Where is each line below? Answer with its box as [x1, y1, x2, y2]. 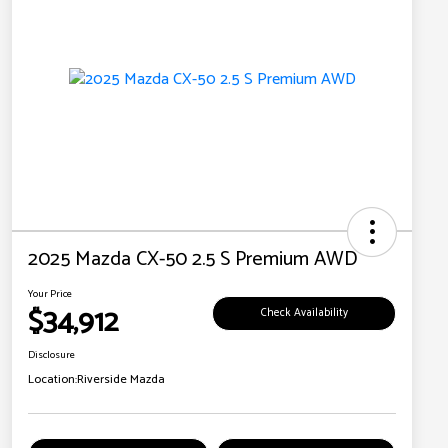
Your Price [28, 286, 72, 303]
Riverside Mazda [77, 370, 165, 390]
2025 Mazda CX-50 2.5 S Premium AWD [28, 243, 358, 277]
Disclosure [28, 347, 75, 364]
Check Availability [260, 303, 348, 322]
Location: [28, 370, 77, 390]
